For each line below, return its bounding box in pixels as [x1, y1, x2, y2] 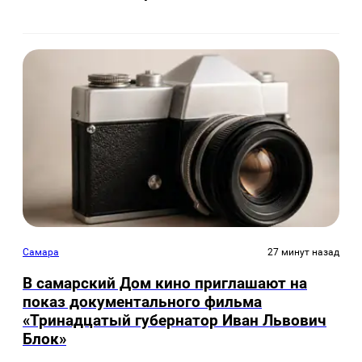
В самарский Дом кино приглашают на [23, 273, 307, 293]
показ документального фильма [23, 292, 262, 311]
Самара [23, 246, 59, 259]
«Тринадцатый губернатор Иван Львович [23, 310, 326, 330]
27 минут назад [267, 246, 339, 259]
